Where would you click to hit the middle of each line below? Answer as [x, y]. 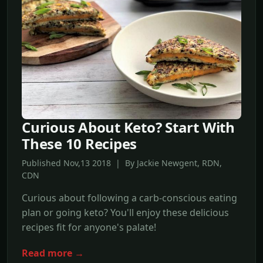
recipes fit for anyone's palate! [89, 227]
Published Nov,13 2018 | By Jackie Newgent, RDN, [122, 163]
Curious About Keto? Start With [128, 127]
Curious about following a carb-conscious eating [129, 198]
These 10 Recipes [80, 143]
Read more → [53, 253]
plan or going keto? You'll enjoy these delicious [125, 212]
